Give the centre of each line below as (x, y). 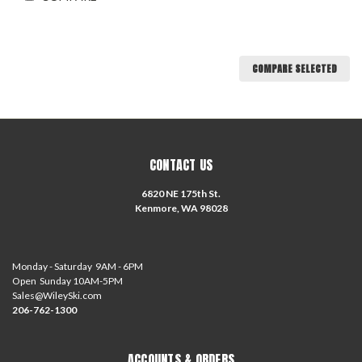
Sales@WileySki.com (58, 296)
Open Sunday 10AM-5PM (67, 281)
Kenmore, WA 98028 (181, 208)
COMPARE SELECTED (295, 69)
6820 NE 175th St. (181, 194)
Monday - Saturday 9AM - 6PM (78, 267)
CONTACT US (181, 165)
